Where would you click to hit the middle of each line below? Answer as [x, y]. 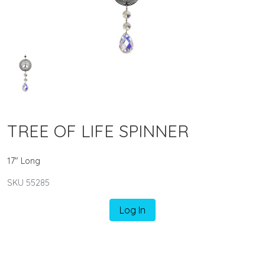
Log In [132, 210]
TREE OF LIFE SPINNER [98, 130]
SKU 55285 [28, 182]
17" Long [24, 161]
